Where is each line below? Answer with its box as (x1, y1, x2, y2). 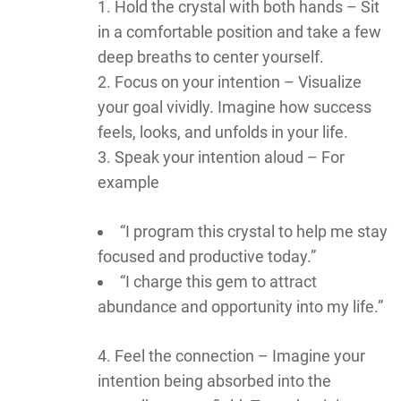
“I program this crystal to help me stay (120, 221, 388, 241)
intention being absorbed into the (98, 371, 331, 390)
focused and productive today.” (98, 246, 316, 266)
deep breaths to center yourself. (98, 47, 324, 66)
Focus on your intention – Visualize (115, 72, 362, 91)
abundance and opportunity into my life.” (98, 296, 383, 316)
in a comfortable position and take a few (98, 21, 381, 41)
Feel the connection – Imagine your (115, 346, 365, 365)
